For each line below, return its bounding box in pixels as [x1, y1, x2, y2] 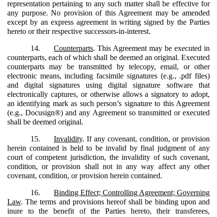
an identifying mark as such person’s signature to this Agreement [7, 99, 210, 108]
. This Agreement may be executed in [93, 44, 210, 52]
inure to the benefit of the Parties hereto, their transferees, [7, 206, 210, 215]
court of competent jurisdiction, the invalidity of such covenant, [7, 153, 210, 161]
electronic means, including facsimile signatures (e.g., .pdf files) [7, 71, 210, 80]
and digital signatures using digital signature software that [7, 80, 210, 89]
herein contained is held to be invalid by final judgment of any [7, 143, 210, 152]
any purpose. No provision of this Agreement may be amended [7, 8, 210, 17]
